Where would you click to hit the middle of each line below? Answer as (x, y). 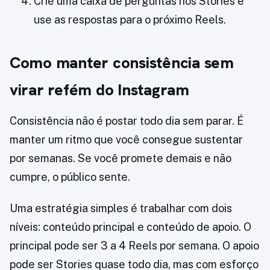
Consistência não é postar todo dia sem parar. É (127, 121)
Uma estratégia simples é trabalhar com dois (121, 209)
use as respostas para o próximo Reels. (130, 20)
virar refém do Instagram (99, 90)
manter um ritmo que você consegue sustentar (126, 140)
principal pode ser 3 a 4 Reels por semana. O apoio (134, 246)
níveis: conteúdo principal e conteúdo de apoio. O (130, 227)
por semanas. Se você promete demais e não (121, 159)
